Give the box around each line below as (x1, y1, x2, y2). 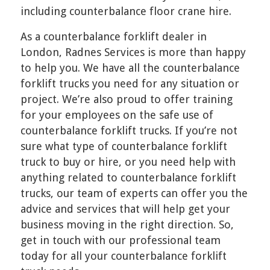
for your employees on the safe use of (20, 108, 213, 121)
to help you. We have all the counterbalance (20, 61, 240, 74)
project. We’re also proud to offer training (20, 92, 233, 105)
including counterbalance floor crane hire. (20, 5, 231, 18)
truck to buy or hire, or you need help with (20, 155, 236, 168)
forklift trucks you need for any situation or (20, 77, 239, 90)
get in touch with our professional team (20, 233, 221, 246)
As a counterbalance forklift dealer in (20, 30, 207, 43)
